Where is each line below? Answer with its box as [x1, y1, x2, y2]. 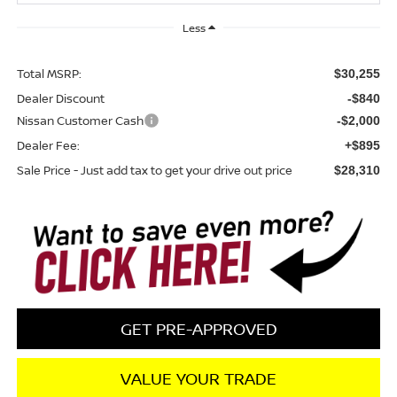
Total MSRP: [16, 66, 82, 82]
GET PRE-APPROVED [120, 318, 277, 340]
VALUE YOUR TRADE [121, 368, 276, 390]
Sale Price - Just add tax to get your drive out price [16, 162, 292, 179]
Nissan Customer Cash [16, 113, 144, 129]
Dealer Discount [16, 90, 105, 107]
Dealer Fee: [16, 137, 80, 154]
